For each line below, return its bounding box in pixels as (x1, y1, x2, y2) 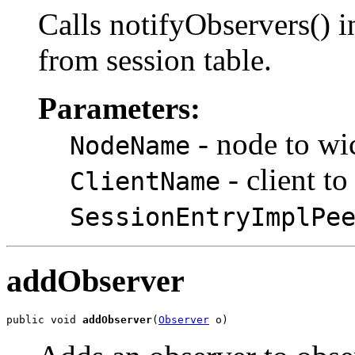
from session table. (38, 42, 272, 77)
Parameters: (38, 90, 200, 125)
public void (6, 314, 82, 326)
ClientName (70, 166, 220, 196)
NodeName (70, 131, 190, 160)
